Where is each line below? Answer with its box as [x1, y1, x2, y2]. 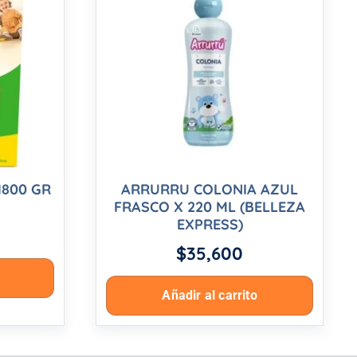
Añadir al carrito [162, 288, 257, 304]
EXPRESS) [176, 215, 243, 234]
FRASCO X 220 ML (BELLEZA [114, 198, 306, 217]
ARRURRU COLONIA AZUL [121, 180, 299, 199]
